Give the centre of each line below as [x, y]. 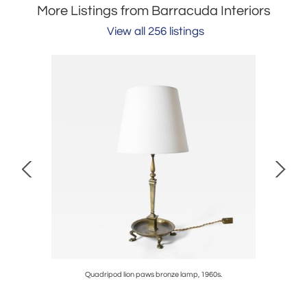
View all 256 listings [155, 32]
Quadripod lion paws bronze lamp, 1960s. [153, 275]
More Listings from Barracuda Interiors [153, 11]
